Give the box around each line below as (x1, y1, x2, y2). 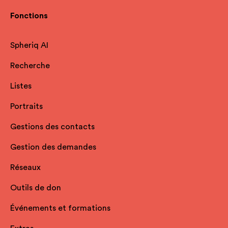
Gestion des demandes (10, 143, 96, 152)
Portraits (10, 102, 43, 111)
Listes (10, 82, 32, 91)
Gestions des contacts (10, 123, 95, 131)
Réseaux (10, 163, 41, 172)
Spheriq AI (10, 41, 48, 50)
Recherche (10, 62, 50, 70)
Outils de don (10, 184, 61, 192)
